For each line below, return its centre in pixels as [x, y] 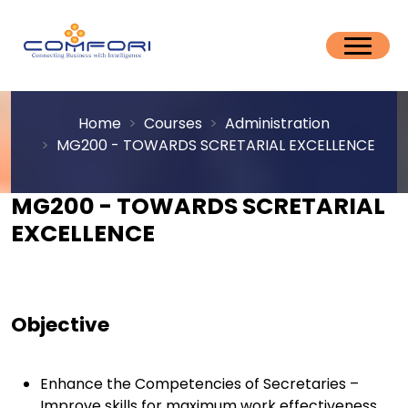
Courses [173, 123]
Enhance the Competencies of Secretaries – [199, 384]
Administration [277, 123]
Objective [60, 325]
